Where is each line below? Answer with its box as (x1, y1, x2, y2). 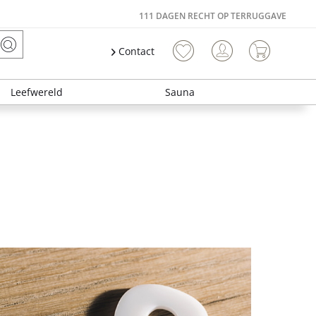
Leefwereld (11, 85, 63, 99)
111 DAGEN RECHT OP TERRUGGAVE (139, 10, 286, 22)
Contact (116, 44, 154, 58)
